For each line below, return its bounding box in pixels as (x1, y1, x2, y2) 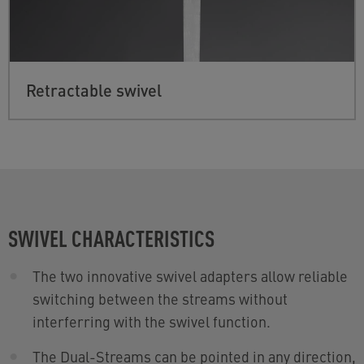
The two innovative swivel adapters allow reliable (32, 265, 348, 286)
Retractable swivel (26, 77, 162, 102)
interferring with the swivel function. (32, 310, 271, 331)
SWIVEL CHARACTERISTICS (8, 222, 214, 252)
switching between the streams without (32, 288, 288, 309)
